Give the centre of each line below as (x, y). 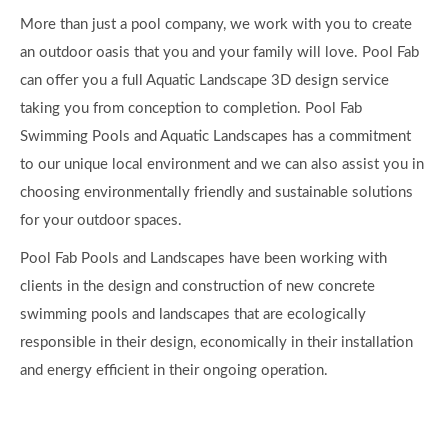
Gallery (64, 374)
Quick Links (63, 240)
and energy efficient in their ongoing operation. (174, 64)
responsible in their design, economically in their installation (216, 36)
